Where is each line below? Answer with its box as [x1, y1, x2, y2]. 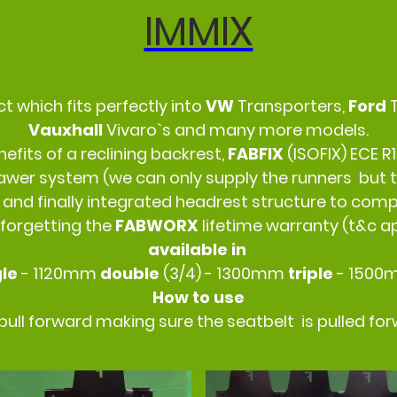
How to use [152, 286, 245, 309]
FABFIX [228, 143, 287, 166]
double [99, 262, 163, 285]
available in [147, 238, 250, 261]
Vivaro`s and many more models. [106, 119, 369, 142]
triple [287, 262, 337, 285]
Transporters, [237, 95, 348, 118]
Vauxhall [28, 119, 106, 142]
